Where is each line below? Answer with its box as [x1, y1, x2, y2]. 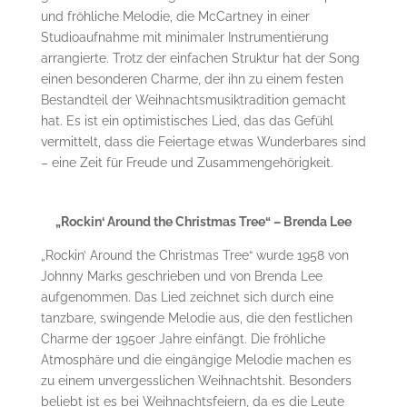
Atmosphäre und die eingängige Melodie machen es [40, 352, 352, 367]
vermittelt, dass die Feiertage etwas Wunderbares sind [40, 134, 366, 149]
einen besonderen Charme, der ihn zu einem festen [40, 71, 343, 86]
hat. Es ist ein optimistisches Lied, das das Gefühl [40, 113, 333, 128]
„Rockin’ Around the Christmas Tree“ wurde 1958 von [40, 247, 349, 263]
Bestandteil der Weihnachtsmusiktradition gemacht [40, 92, 346, 107]
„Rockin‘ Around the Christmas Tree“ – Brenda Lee [55, 213, 352, 229]
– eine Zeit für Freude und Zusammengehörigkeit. [40, 154, 333, 170]
